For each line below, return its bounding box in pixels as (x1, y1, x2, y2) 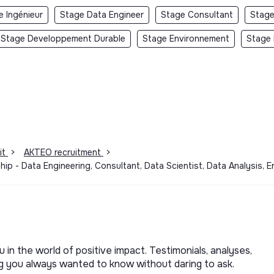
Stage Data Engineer (60, 9, 144, 20)
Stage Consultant (161, 9, 233, 20)
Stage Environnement (143, 32, 229, 44)
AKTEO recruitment (24, 146, 103, 158)
